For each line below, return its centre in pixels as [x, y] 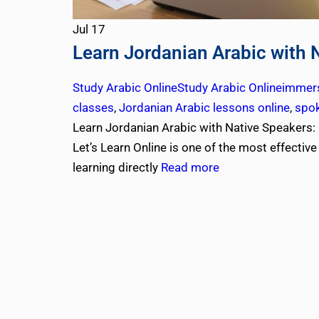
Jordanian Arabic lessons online [204, 108]
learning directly [117, 168]
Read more [190, 168]
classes [93, 108]
